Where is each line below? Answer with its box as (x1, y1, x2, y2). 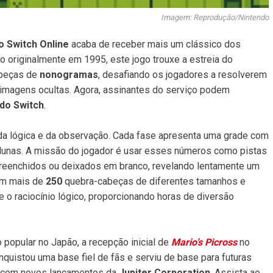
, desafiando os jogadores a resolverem (98, 69, 267, 80)
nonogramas (40, 69, 98, 80)
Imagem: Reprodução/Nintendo (161, 13, 269, 22)
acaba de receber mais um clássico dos (69, 38, 241, 50)
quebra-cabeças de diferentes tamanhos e (62, 175, 246, 187)
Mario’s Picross (171, 236, 237, 248)
